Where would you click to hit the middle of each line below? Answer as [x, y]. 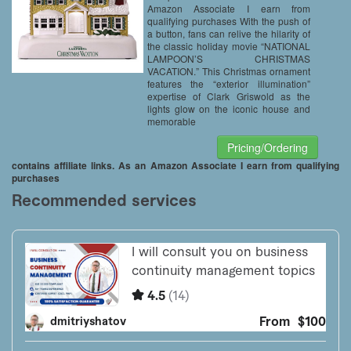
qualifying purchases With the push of [229, 21]
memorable [171, 121]
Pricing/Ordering [268, 147]
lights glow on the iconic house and [229, 109]
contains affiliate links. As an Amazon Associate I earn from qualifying [175, 165]
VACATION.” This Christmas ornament [229, 71]
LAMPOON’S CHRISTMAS [229, 58]
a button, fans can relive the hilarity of [229, 33]
